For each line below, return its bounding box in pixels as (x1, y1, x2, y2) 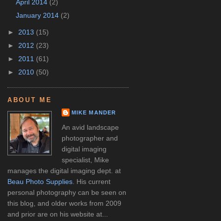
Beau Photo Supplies (7, 177, 73, 185)
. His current (73, 177, 110, 185)
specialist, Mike (62, 155, 109, 164)
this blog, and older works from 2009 (7, 199, 121, 207)
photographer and (62, 134, 118, 142)
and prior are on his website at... (7, 210, 108, 218)
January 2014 (15, 11, 61, 20)
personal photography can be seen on (7, 188, 126, 196)
